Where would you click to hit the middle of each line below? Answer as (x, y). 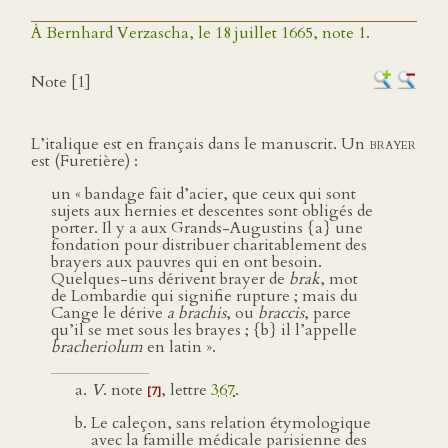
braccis (281, 313)
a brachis (196, 313)
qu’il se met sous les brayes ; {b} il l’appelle (204, 330)
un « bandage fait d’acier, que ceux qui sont (203, 194)
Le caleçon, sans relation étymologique (231, 423)
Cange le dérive (109, 313)
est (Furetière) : (84, 161)
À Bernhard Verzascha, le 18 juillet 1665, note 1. (200, 33)
